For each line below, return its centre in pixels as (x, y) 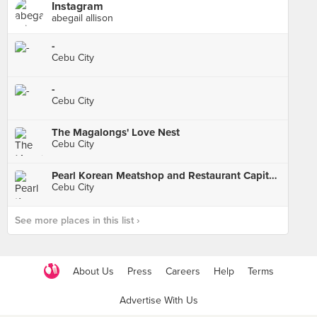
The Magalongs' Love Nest (116, 132)
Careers (183, 271)
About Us (93, 271)
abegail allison (82, 18)
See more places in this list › (77, 220)
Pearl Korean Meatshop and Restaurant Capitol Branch (273, 175)
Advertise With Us (158, 300)
